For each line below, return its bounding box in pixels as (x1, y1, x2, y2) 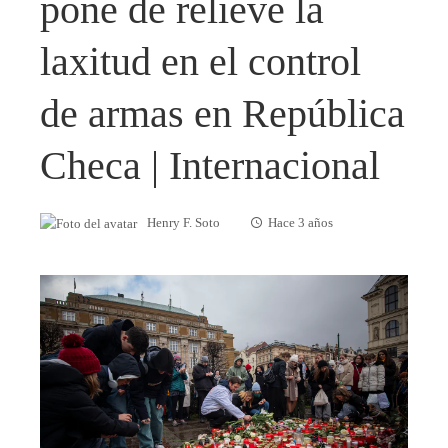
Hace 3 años (268, 216, 333, 231)
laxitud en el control (40, 39, 361, 85)
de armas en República (40, 91, 405, 137)
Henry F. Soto (147, 216, 220, 231)
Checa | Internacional (40, 143, 380, 189)
